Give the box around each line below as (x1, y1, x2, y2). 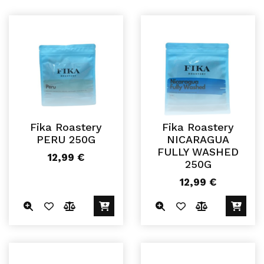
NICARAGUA (167, 133, 229, 146)
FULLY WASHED (157, 146, 239, 159)
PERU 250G (37, 133, 95, 146)
